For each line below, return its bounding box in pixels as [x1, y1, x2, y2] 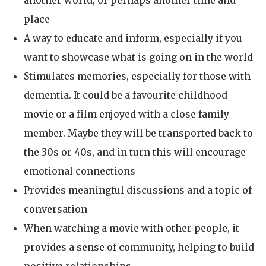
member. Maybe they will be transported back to [24, 127, 253, 140]
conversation [24, 203, 87, 216]
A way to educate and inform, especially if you [24, 32, 242, 45]
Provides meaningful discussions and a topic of [24, 184, 252, 197]
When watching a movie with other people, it [24, 222, 239, 235]
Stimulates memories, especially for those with [24, 70, 251, 83]
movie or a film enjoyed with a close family [24, 108, 229, 121]
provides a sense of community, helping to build [24, 241, 254, 254]
